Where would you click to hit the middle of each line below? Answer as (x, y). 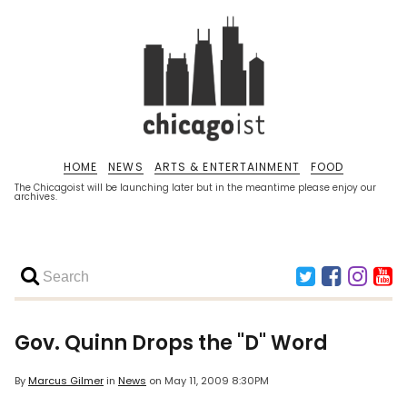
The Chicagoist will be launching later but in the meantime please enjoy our (195, 188)
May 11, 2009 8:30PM (217, 381)
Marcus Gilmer (66, 381)
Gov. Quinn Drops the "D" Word (171, 343)
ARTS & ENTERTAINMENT (227, 167)
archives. (36, 197)
